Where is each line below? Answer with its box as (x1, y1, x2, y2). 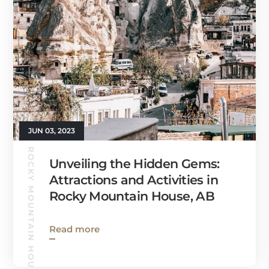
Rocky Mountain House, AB (49, 188, 215, 204)
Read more (49, 223, 100, 235)
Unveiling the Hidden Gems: (49, 156, 220, 171)
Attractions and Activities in (49, 172, 218, 187)
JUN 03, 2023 (28, 125, 75, 135)
